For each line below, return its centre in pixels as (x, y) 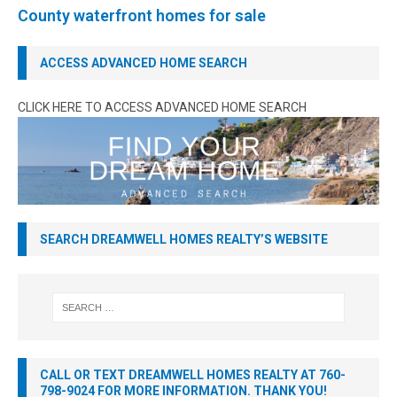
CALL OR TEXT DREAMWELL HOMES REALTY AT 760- (193, 375)
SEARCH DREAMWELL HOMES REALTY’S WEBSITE (184, 240)
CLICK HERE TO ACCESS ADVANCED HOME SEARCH (162, 107)
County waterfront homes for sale (142, 15)
